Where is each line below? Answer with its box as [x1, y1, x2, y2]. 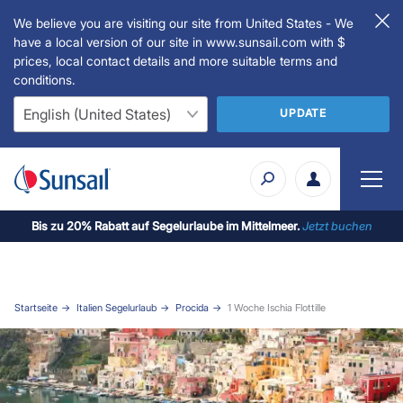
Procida [175, 300, 209, 314]
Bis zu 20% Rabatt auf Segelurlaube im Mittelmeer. [31, 218, 302, 233]
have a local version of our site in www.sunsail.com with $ [13, 34, 345, 49]
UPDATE [280, 105, 327, 120]
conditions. [13, 72, 76, 87]
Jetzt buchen [301, 218, 372, 233]
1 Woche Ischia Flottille [227, 300, 326, 314]
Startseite [13, 300, 58, 314]
